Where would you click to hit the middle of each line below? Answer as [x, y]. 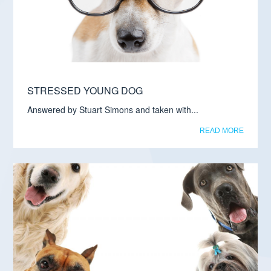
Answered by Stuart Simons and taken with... [113, 110]
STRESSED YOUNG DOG [85, 91]
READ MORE [221, 131]
